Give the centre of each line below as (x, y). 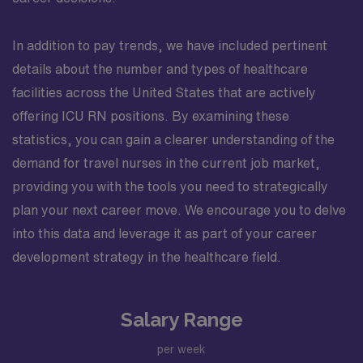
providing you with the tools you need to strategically (170, 186)
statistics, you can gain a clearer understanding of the (173, 139)
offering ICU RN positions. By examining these (151, 116)
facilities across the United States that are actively (164, 92)
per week (181, 349)
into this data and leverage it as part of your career (164, 233)
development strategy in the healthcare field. (147, 257)
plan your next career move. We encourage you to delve (179, 210)
